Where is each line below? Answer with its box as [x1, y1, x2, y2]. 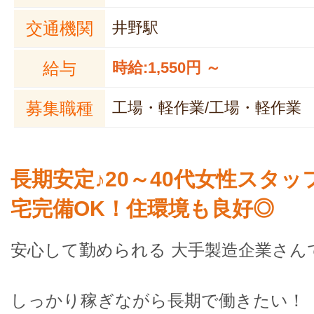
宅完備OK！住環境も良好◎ [11, 197, 274, 220]
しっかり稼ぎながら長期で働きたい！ [11, 291, 305, 310]
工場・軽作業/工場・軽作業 [112, 99, 301, 116]
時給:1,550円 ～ [112, 59, 221, 76]
